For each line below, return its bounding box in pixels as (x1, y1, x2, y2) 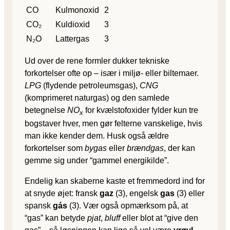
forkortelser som (25, 143, 85, 152)
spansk (25, 201, 53, 210)
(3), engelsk (113, 188, 160, 198)
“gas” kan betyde (25, 213, 87, 222)
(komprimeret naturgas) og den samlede (25, 93, 169, 102)
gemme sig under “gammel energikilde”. (25, 156, 169, 165)
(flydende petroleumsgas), (41, 81, 140, 90)
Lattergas (55, 34, 89, 43)
